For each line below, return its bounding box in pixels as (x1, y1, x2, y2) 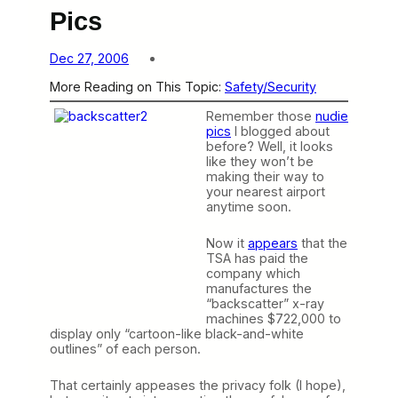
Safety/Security (225, 78, 316, 94)
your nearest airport (206, 183, 325, 199)
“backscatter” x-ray (206, 295, 324, 311)
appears (248, 235, 298, 251)
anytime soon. (206, 198, 291, 214)
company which (206, 265, 300, 281)
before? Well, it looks (206, 138, 333, 154)
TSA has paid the (206, 250, 308, 266)
